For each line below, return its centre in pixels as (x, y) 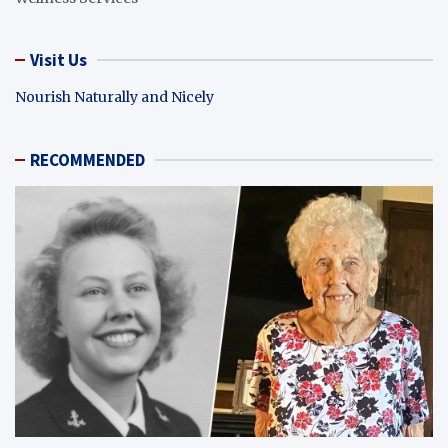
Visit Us (58, 60)
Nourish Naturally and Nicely (114, 97)
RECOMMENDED (87, 160)
